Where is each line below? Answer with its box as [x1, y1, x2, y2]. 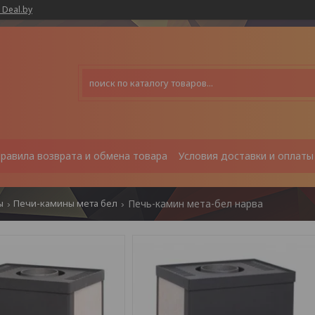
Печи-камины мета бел [13, 197, 118, 210]
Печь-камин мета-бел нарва [127, 197, 263, 210]
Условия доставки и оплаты [179, 149, 314, 162]
